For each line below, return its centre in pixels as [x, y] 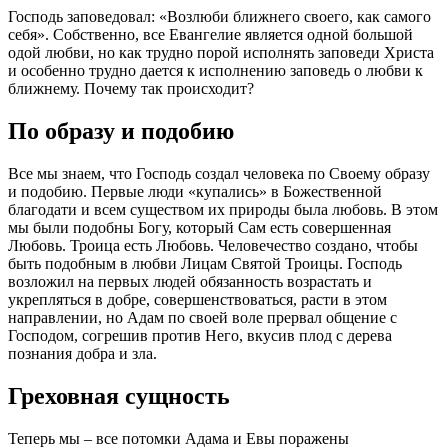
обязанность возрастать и [284, 281]
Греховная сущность [119, 395]
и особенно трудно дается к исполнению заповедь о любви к [215, 70]
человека [273, 173]
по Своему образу [367, 173]
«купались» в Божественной [283, 191]
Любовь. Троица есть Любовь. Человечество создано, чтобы [213, 245]
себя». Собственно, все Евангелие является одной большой [210, 34]
